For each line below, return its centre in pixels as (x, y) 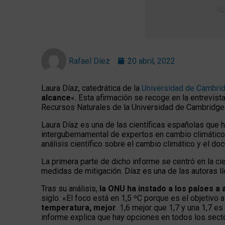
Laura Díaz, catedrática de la (91, 88)
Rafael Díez (89, 61)
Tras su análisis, (70, 189)
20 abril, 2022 (151, 61)
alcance (56, 98)
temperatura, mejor (79, 208)
